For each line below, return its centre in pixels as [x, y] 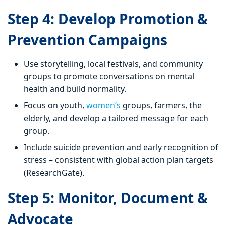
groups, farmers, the [162, 106]
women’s [104, 106]
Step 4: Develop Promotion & [108, 19]
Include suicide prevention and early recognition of [121, 148]
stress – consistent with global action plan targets [119, 160]
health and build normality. [75, 89]
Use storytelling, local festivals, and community [113, 64]
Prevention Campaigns [88, 40]
